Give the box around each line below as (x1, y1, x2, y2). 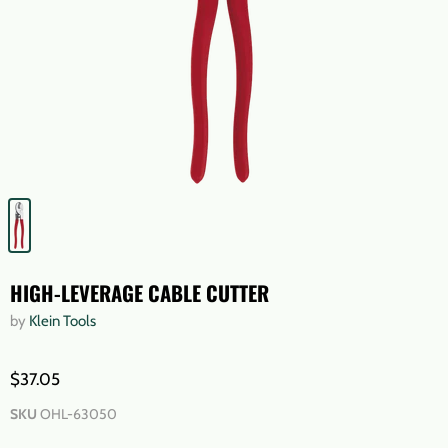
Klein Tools (29, 312, 96, 330)
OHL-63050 (40, 405, 117, 423)
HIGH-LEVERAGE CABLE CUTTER (10, 278, 269, 308)
